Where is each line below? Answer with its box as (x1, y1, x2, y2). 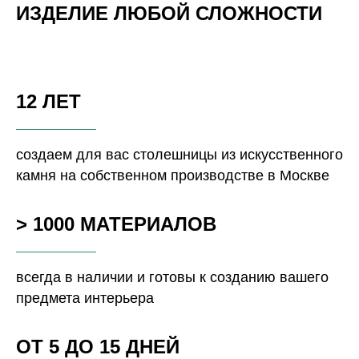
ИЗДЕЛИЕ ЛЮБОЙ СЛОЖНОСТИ (16, 2, 322, 25)
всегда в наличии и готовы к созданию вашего (16, 269, 329, 286)
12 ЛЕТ (16, 91, 81, 113)
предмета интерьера (16, 290, 154, 307)
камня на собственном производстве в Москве (16, 167, 329, 184)
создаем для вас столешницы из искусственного (16, 147, 343, 163)
